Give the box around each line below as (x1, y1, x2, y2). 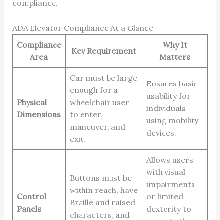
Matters (159, 52, 191, 62)
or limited (146, 191, 183, 201)
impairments (146, 179, 195, 189)
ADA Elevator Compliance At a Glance (12, 23, 153, 33)
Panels (16, 203, 41, 214)
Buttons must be (69, 172, 132, 183)
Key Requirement (71, 45, 137, 55)
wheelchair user (69, 97, 129, 107)
